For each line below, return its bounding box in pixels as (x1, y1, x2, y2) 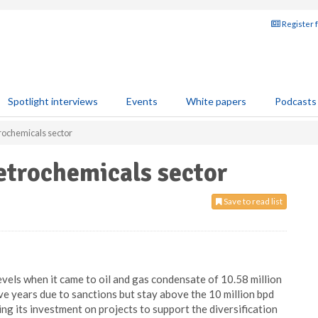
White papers (186, 95, 246, 107)
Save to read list (222, 196, 283, 207)
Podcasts (275, 95, 317, 107)
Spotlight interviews (8, 95, 98, 107)
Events (126, 95, 158, 107)
